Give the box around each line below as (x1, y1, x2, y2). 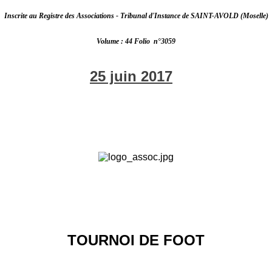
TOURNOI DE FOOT (67, 232, 205, 249)
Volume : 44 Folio (97, 36, 152, 46)
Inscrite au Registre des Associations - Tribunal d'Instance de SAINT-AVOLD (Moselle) (4, 11, 268, 20)
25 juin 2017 (90, 68, 172, 85)
